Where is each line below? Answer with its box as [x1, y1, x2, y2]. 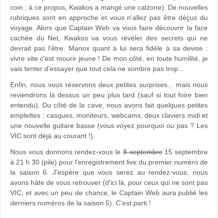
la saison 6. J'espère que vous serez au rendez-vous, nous [10, 168, 208, 176]
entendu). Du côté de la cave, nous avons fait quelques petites [10, 101, 208, 109]
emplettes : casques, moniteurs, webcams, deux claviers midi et [10, 111, 208, 119]
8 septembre [123, 148, 163, 156]
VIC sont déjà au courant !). [10, 132, 95, 140]
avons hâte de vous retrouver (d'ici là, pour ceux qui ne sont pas [10, 179, 208, 186]
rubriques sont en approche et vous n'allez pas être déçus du [10, 14, 208, 21]
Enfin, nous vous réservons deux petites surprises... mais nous [10, 81, 208, 89]
